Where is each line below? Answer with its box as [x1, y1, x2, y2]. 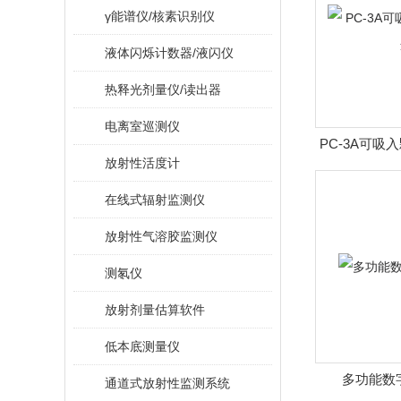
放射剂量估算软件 [105, 303, 205, 317]
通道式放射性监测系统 [105, 376, 230, 390]
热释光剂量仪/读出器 [105, 82, 221, 97]
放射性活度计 [105, 156, 180, 170]
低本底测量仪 [105, 339, 180, 354]
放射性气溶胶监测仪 [105, 229, 218, 243]
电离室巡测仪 [105, 119, 180, 133]
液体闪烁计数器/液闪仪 [105, 46, 234, 60]
